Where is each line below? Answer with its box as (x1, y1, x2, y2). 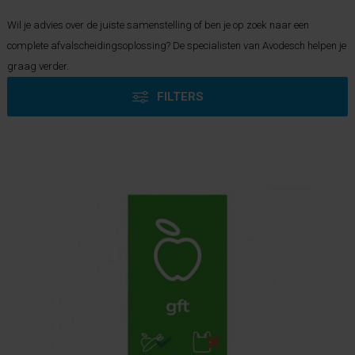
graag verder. (7, 60, 69, 72)
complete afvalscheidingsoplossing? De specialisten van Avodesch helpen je (7, 40, 346, 52)
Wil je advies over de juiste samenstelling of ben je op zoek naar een (7, 19, 309, 31)
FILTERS (157, 90, 204, 104)
